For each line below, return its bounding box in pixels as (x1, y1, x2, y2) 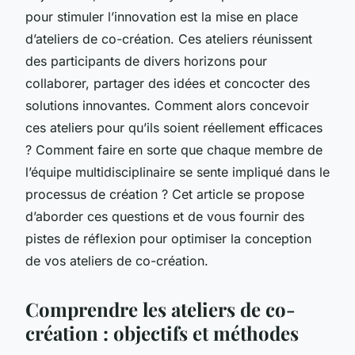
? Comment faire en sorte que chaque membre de (25, 141, 323, 158)
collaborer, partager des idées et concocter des (25, 74, 310, 91)
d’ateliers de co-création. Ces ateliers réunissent (25, 30, 312, 47)
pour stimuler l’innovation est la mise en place (25, 8, 298, 25)
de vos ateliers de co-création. (25, 252, 208, 269)
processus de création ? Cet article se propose (25, 185, 304, 202)
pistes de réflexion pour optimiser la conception (25, 230, 311, 246)
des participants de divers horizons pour (25, 52, 267, 69)
